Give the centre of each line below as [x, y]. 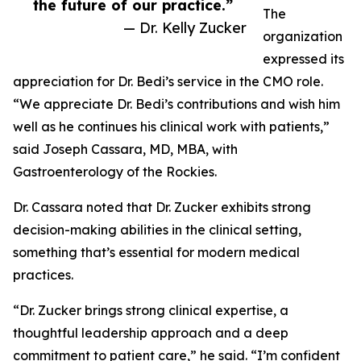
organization [303, 37]
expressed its [303, 59]
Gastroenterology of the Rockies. [115, 172]
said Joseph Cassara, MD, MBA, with [125, 149]
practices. [43, 275]
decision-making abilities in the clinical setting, [157, 230]
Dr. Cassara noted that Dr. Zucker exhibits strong [162, 207]
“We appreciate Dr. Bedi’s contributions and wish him [176, 104]
